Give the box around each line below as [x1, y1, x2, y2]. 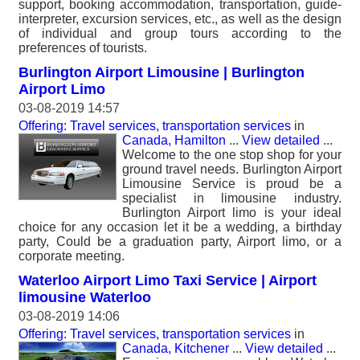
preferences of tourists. [18, 41, 147, 55]
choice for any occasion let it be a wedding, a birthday [18, 220, 342, 234]
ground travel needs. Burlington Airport [122, 162, 342, 176]
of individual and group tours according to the [18, 27, 342, 40]
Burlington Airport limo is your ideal [122, 206, 342, 219]
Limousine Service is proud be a [122, 177, 342, 190]
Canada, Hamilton [122, 133, 226, 147]
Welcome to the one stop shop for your [122, 148, 342, 162]
